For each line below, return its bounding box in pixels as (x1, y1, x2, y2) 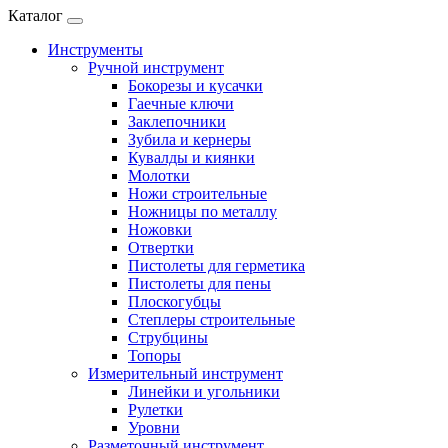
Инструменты (48, 41, 143, 58)
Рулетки (128, 401, 183, 418)
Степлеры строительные (128, 311, 295, 328)
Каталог (8, 7, 63, 24)
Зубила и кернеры (128, 131, 251, 148)
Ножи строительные (128, 185, 267, 202)
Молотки (128, 167, 190, 184)
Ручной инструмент (88, 59, 224, 76)
